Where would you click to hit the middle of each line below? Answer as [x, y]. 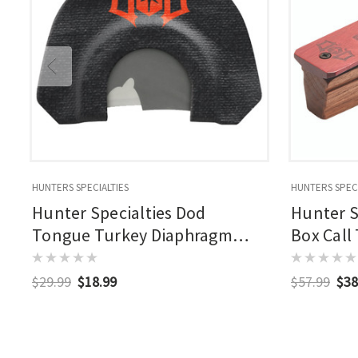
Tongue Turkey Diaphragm [132, 235]
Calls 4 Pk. [70, 257]
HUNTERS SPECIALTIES [80, 187]
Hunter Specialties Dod [119, 213]
